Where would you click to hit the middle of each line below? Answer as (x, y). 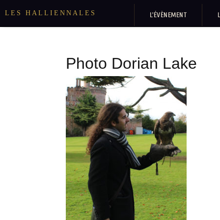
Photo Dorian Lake (132, 63)
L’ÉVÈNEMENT (168, 15)
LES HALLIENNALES (51, 13)
